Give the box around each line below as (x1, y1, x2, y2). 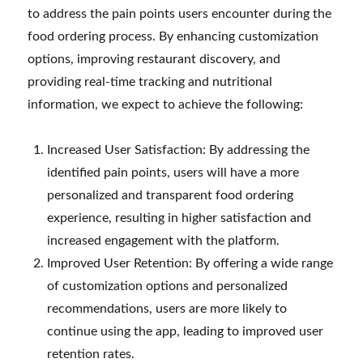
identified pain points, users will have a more (47, 165, 300, 179)
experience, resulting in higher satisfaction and (47, 211, 312, 224)
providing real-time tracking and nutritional (28, 75, 273, 88)
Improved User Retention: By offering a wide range (47, 256, 334, 270)
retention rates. (47, 347, 135, 361)
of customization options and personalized (47, 279, 288, 293)
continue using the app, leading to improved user (47, 324, 324, 338)
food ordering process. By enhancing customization (28, 29, 319, 43)
